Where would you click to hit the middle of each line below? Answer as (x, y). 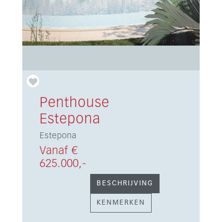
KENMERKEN (121, 203)
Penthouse (74, 103)
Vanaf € (58, 151)
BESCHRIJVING (125, 183)
